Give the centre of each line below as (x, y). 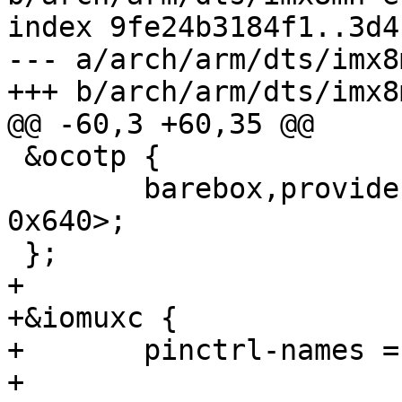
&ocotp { (16, 157)
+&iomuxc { (92, 318)
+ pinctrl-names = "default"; (16, 350)
